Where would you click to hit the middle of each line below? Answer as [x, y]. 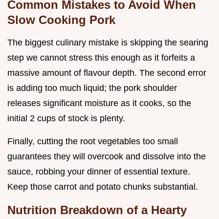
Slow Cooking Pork [61, 20]
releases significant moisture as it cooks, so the [99, 103]
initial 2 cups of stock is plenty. [66, 118]
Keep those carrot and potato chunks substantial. [103, 186]
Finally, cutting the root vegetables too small [93, 141]
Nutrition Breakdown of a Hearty [97, 210]
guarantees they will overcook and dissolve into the [107, 156]
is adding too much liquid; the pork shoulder [92, 88]
